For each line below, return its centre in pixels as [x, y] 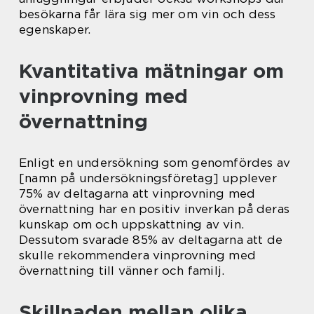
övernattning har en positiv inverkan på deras [155, 209]
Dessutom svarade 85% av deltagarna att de [151, 239]
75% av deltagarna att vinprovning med [137, 193]
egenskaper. [55, 29]
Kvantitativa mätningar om [151, 70]
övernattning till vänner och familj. [122, 270]
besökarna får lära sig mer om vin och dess [148, 14]
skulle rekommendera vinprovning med [138, 255]
